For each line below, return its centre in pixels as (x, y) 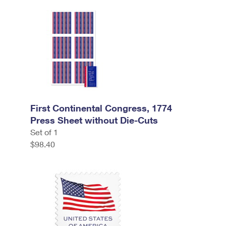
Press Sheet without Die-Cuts (94, 120)
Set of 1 (44, 132)
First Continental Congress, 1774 (101, 108)
